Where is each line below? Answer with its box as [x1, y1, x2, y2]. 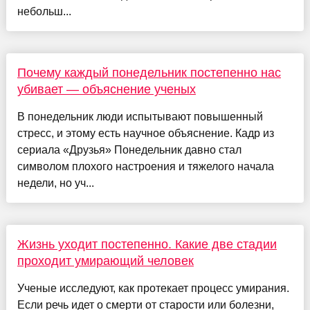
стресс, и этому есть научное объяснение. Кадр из [17, 127, 274, 140]
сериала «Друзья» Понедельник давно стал [17, 144, 241, 156]
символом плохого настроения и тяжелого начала [17, 161, 274, 173]
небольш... [17, 6, 71, 18]
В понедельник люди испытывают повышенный [17, 111, 263, 123]
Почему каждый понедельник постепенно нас [17, 66, 281, 80]
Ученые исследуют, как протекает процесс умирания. [17, 282, 289, 295]
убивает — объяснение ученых [17, 82, 196, 97]
